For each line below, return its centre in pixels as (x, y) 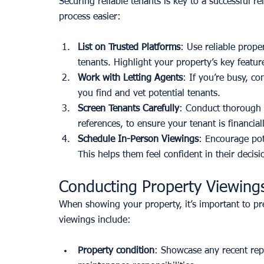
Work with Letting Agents (130, 78)
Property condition (116, 251)
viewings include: (95, 220)
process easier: (90, 17)
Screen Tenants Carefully (128, 109)
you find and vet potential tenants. (149, 93)
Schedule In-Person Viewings (138, 139)
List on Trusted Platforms (129, 47)
